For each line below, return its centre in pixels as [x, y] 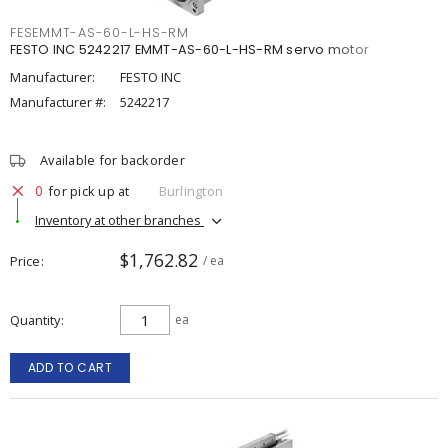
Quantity [35, 320]
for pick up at [89, 190]
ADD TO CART [70, 367]
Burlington [190, 190]
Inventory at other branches [119, 219]
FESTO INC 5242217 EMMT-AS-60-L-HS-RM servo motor [189, 49]
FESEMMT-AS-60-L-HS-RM [99, 32]
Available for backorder [112, 160]
